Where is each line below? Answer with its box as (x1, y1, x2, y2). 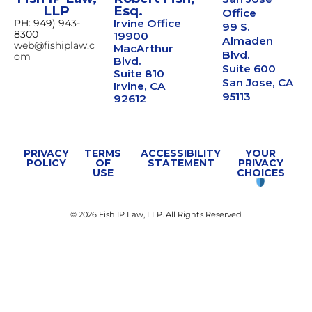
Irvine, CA (113, 79, 166, 93)
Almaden (222, 34, 274, 47)
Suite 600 (222, 62, 276, 75)
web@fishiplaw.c (14, 39, 95, 52)
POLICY (26, 157, 66, 169)
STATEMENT (147, 157, 214, 169)
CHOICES (236, 166, 285, 179)
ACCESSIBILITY (141, 147, 221, 159)
